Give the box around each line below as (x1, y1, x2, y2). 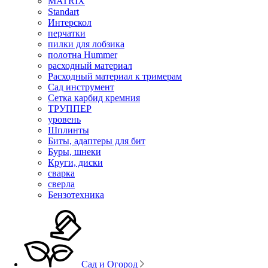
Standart (48, 6, 79, 17)
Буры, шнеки (48, 146, 101, 157)
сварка (48, 167, 75, 178)
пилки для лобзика (48, 38, 124, 49)
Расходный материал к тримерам (48, 71, 182, 81)
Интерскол (48, 17, 92, 28)
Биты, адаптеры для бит (48, 135, 145, 146)
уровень (48, 114, 81, 124)
